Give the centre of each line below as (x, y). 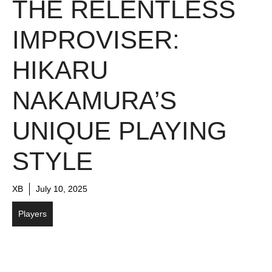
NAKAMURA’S (94, 100)
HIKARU (60, 70)
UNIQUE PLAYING (120, 131)
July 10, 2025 (62, 189)
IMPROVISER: (96, 39)
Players (32, 213)
